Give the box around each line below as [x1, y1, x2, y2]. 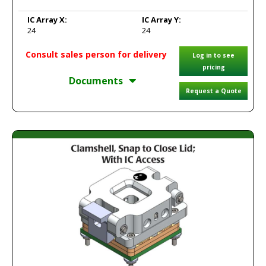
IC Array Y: [142, 14, 181, 25]
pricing [202, 63, 225, 71]
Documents [69, 74, 123, 87]
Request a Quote [185, 87, 242, 95]
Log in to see [192, 51, 235, 59]
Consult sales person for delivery [25, 49, 167, 60]
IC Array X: [27, 14, 67, 25]
